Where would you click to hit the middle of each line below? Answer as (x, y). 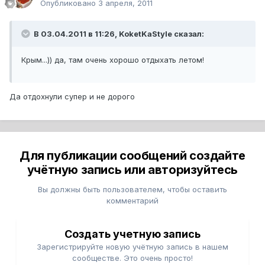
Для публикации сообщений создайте (132, 156)
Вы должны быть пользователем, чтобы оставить (132, 190)
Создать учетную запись (132, 234)
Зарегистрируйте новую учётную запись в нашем (132, 247)
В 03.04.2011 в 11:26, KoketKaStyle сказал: (118, 34)
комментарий (132, 201)
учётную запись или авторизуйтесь (132, 170)
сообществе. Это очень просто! (132, 258)
